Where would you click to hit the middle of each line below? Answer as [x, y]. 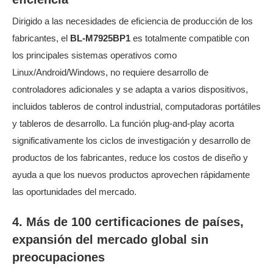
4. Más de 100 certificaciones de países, [128, 222]
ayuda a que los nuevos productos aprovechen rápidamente [131, 175]
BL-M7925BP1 [101, 39]
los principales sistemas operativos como [94, 56]
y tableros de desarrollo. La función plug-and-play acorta [123, 124]
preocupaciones [58, 257]
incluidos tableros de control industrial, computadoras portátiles [136, 107]
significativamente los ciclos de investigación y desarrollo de [131, 141]
